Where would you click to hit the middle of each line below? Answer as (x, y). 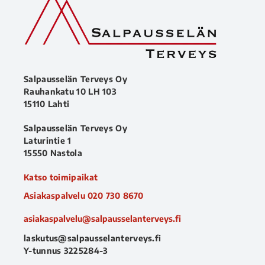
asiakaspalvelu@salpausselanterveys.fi (102, 218)
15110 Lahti (47, 104)
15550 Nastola (53, 153)
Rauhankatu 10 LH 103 (72, 91)
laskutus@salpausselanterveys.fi (93, 238)
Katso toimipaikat (61, 177)
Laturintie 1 (48, 140)
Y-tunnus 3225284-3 (66, 250)
